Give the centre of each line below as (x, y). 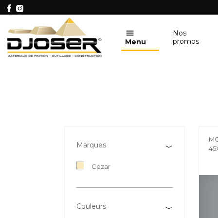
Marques (91, 145)
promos (186, 41)
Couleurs (91, 207)
